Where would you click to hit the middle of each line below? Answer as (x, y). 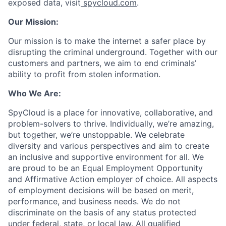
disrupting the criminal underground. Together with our (113, 52)
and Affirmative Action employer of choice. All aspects (113, 179)
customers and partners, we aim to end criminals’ (102, 63)
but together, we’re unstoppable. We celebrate (96, 134)
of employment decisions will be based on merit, (101, 190)
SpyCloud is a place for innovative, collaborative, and (110, 112)
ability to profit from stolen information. (84, 74)
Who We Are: (35, 93)
